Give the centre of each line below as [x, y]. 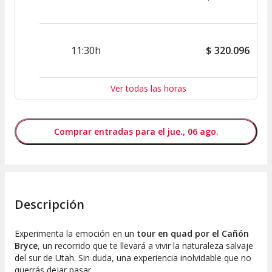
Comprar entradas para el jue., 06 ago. [136, 131]
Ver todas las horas [148, 88]
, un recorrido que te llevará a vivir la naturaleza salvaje [145, 246]
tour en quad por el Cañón [193, 234]
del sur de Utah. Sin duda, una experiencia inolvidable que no [133, 258]
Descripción [49, 205]
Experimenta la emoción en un [76, 234]
